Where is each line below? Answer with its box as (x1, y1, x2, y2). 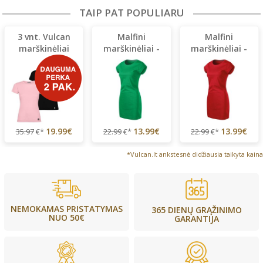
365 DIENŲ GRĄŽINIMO (151, 204, 242, 215)
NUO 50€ (48, 211, 85, 223)
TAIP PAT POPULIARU (79, 6, 184, 20)
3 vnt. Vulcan (17, 31, 70, 43)
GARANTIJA (174, 213, 219, 224)
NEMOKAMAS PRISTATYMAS (10, 203, 123, 214)
